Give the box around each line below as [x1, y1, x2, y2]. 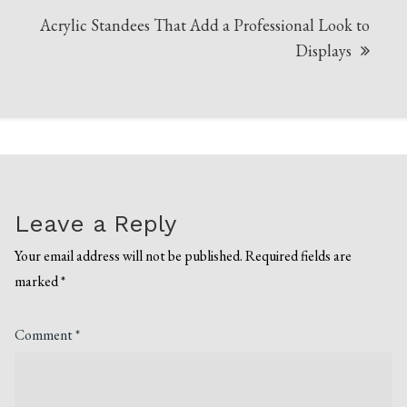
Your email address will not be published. [15, 246, 243, 266]
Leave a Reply [15, 210, 177, 238]
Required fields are [245, 246, 352, 266]
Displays [294, 40, 352, 62]
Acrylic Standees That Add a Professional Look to [39, 15, 370, 36]
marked [15, 272, 62, 292]
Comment [15, 325, 76, 345]
